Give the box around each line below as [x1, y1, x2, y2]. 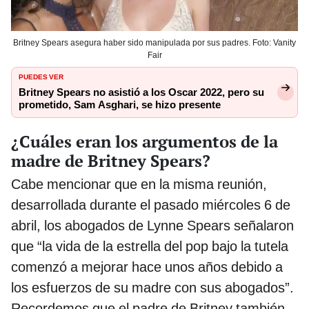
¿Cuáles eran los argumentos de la [11, 130, 278, 152]
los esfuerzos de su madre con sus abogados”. [11, 279, 294, 296]
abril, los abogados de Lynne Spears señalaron [11, 217, 294, 234]
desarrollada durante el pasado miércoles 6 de [11, 196, 290, 213]
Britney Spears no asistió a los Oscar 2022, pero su [19, 86, 264, 99]
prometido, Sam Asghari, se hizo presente [19, 98, 221, 111]
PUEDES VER [19, 70, 63, 81]
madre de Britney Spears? [11, 149, 210, 172]
